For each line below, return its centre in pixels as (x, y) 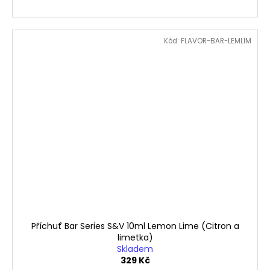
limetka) (135, 237)
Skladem (135, 249)
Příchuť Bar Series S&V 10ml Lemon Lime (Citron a (135, 226)
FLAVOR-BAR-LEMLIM (216, 41)
